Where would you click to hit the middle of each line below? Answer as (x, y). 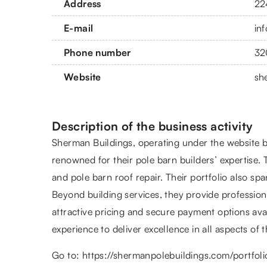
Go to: (67, 255)
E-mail (79, 28)
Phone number (97, 52)
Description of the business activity (153, 126)
